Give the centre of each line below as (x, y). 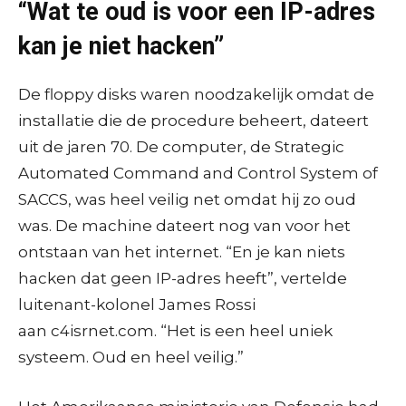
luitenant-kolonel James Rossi (137, 304)
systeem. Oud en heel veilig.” (131, 357)
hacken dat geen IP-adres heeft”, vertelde (183, 278)
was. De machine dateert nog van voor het (184, 225)
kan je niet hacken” (121, 46)
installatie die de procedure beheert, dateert (193, 120)
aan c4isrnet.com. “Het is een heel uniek (175, 330)
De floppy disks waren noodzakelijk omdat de (196, 94)
